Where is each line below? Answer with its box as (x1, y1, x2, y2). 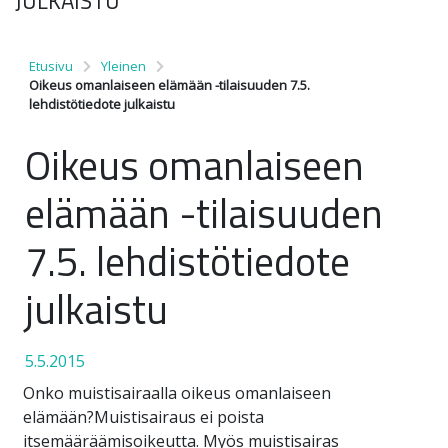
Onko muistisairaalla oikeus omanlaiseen (23, 381, 331, 404)
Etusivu (29, 56, 73, 75)
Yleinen (101, 56, 146, 75)
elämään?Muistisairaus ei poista (23, 405, 264, 428)
